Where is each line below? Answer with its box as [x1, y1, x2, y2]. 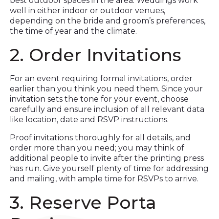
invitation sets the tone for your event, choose [10, 94, 189, 104]
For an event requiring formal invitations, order [10, 74, 193, 83]
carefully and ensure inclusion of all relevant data [10, 105, 204, 114]
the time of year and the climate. [10, 26, 137, 36]
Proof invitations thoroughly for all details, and [10, 133, 191, 142]
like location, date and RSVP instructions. [10, 115, 169, 124]
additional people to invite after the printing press [10, 153, 204, 163]
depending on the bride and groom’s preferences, [10, 16, 205, 25]
